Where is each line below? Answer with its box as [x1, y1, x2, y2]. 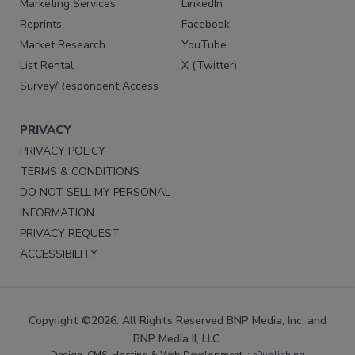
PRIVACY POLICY [20, 143, 105, 158]
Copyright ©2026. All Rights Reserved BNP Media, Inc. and [29, 312, 326, 328]
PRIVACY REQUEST [20, 225, 120, 241]
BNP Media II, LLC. [133, 330, 222, 346]
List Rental [20, 57, 74, 73]
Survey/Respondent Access [20, 78, 158, 94]
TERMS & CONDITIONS [20, 163, 139, 179]
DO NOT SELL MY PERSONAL [20, 184, 170, 200]
